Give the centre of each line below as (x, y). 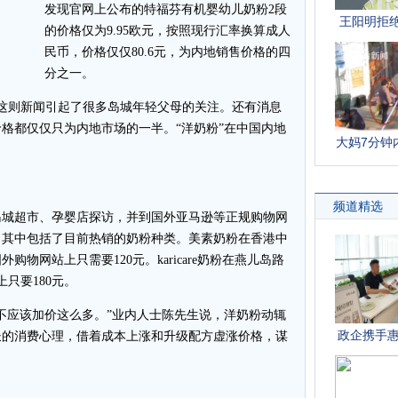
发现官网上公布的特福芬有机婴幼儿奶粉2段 (166, 9)
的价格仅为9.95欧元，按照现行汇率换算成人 (167, 31)
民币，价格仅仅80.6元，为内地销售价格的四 (167, 52)
